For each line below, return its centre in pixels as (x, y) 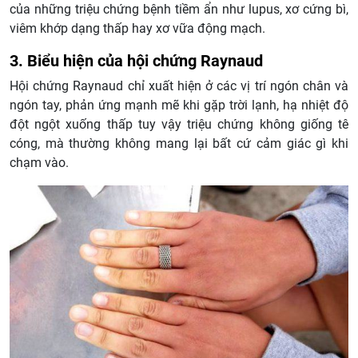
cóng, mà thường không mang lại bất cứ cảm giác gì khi (179, 144)
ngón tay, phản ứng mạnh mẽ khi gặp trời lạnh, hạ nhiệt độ (179, 105)
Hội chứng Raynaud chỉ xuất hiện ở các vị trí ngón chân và (179, 86)
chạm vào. (39, 163)
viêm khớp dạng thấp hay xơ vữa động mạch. (137, 29)
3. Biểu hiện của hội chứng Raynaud (136, 61)
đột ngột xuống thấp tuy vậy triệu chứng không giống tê (179, 125)
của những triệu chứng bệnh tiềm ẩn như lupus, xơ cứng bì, (179, 10)
